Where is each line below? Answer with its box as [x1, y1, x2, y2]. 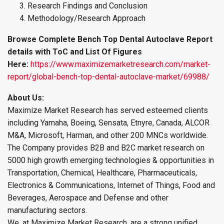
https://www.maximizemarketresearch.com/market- [30, 59, 210, 69]
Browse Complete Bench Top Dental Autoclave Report [7, 34, 212, 44]
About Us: [7, 93, 44, 103]
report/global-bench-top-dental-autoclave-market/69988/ [7, 72, 209, 82]
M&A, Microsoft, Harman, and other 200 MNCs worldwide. [7, 130, 208, 140]
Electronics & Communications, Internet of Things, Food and [7, 180, 215, 190]
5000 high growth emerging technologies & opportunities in [7, 155, 214, 165]
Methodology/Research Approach [27, 13, 145, 23]
